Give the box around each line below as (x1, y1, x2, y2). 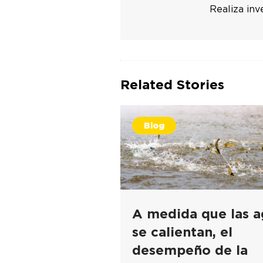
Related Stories (120, 76, 224, 92)
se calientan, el (132, 223, 232, 240)
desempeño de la (132, 241, 248, 258)
